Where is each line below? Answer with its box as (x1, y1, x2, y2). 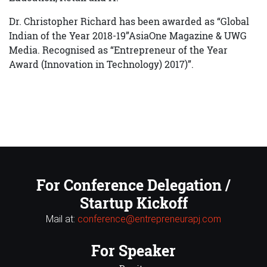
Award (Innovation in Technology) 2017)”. (9, 58, 194, 70)
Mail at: (46, 213, 77, 225)
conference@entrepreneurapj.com (77, 213, 221, 225)
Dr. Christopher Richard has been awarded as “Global (9, 15, 249, 27)
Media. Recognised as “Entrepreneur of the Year (9, 44, 228, 56)
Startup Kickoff (79, 193, 188, 213)
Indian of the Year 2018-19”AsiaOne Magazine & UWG (9, 29, 247, 42)
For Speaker (91, 241, 176, 260)
